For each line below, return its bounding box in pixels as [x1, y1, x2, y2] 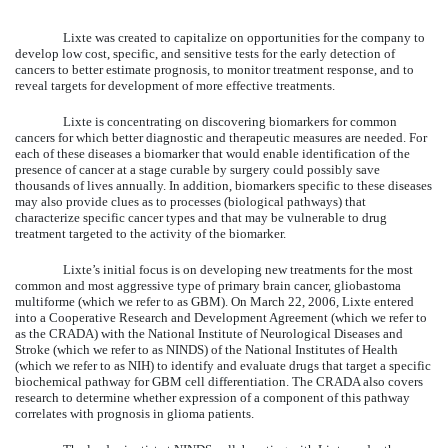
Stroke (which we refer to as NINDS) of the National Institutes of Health [15, 341, 398, 357]
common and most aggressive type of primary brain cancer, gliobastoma [15, 277, 401, 293]
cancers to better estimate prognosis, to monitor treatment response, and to [15, 61, 414, 77]
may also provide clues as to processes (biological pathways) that [15, 193, 366, 209]
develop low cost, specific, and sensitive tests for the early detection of [15, 45, 395, 61]
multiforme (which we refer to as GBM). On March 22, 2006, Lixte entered [15, 293, 414, 309]
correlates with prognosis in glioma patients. [15, 405, 254, 421]
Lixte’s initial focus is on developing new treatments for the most [63, 261, 413, 277]
